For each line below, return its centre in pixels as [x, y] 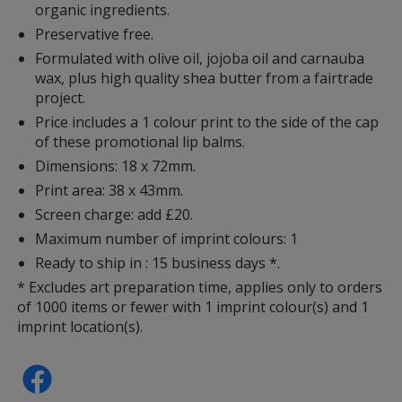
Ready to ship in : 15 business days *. [158, 262]
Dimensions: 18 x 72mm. [116, 166]
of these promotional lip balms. [140, 141]
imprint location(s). [80, 326]
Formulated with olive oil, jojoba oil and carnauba [200, 58]
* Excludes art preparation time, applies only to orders [200, 287]
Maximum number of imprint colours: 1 [167, 238]
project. [61, 97]
